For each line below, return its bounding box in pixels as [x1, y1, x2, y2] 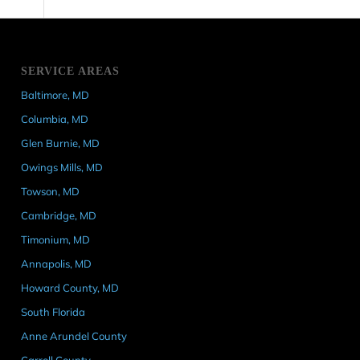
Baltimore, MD [21, 88, 90, 101]
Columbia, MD [21, 112, 89, 125]
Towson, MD [21, 184, 80, 198]
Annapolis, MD [21, 256, 92, 270]
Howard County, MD [21, 280, 120, 294]
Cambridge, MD [21, 208, 97, 222]
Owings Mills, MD [21, 160, 104, 174]
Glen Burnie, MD [21, 136, 100, 149]
